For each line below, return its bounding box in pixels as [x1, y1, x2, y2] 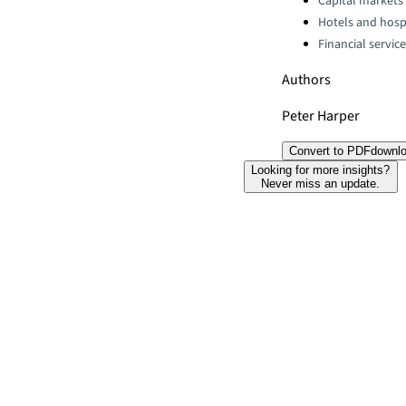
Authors [282, 70, 331, 90]
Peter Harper [282, 106, 360, 126]
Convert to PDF [289, 144, 371, 158]
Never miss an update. [261, 177, 381, 190]
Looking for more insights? [251, 163, 391, 177]
